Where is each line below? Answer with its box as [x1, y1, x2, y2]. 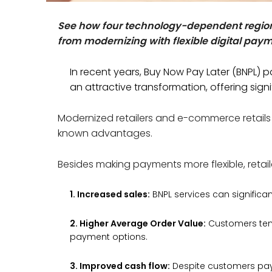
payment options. [70, 230, 148, 243]
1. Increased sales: [70, 188, 151, 200]
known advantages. [58, 126, 153, 140]
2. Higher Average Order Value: [70, 217, 206, 229]
